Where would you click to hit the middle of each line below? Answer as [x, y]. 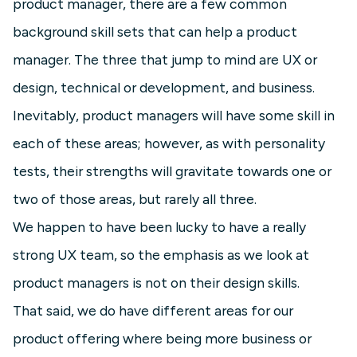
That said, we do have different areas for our [153, 311]
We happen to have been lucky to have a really [159, 227]
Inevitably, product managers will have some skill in [174, 116]
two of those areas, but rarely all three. [135, 199]
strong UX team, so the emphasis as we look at [161, 255]
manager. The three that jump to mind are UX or [165, 60]
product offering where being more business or [162, 339]
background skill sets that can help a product [155, 32]
